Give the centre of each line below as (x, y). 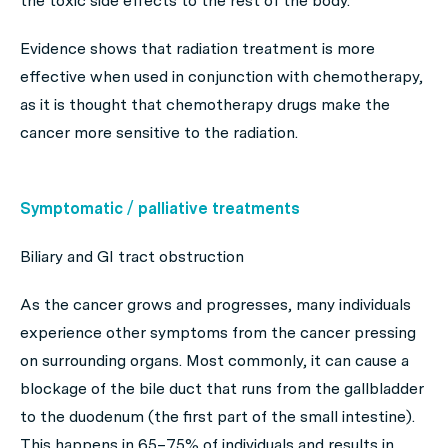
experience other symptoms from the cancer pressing (218, 332)
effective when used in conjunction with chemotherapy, (221, 76)
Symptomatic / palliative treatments (160, 208)
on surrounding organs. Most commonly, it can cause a (214, 360)
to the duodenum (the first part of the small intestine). (217, 416)
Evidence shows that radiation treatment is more (197, 48)
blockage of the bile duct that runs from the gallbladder (222, 388)
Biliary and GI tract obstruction (132, 256)
